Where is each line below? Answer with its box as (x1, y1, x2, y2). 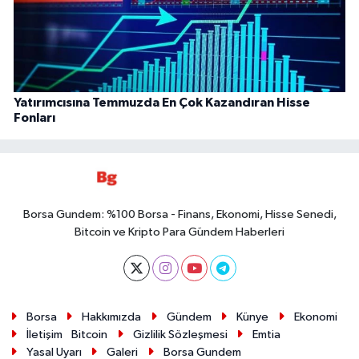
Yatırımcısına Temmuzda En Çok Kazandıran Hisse (14, 96, 310, 110)
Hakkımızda (82, 311, 142, 324)
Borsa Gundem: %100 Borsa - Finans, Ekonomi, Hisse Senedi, (22, 208, 337, 221)
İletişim (26, 329, 63, 341)
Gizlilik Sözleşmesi (132, 329, 228, 341)
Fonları (14, 111, 55, 125)
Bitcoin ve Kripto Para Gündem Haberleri (75, 226, 284, 239)
